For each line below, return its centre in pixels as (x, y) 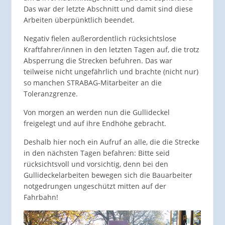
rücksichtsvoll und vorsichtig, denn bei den (96, 164)
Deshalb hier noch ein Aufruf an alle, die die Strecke (111, 142)
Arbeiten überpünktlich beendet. (79, 20)
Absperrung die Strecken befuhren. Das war (98, 61)
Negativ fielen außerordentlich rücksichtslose (100, 39)
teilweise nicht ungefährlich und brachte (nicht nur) (111, 72)
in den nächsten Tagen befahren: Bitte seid (96, 153)
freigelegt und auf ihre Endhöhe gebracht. (95, 124)
